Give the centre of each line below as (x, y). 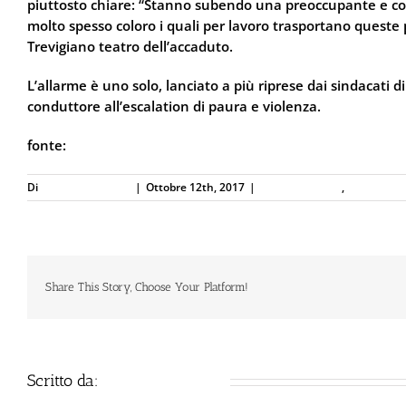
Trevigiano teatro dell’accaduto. (130, 46)
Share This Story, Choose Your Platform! (147, 287)
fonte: (48, 145)
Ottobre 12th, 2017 (195, 187)
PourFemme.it (116, 145)
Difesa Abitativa (301, 187)
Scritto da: (65, 381)
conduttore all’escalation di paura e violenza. (174, 106)
